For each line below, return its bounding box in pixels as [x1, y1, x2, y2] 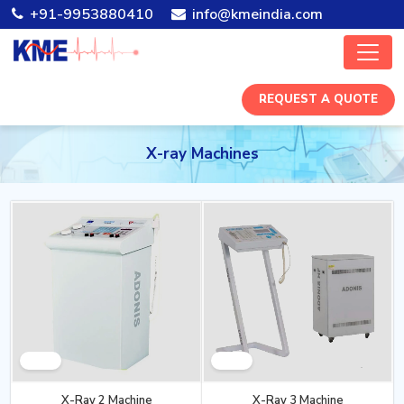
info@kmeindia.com [188, 5, 323, 24]
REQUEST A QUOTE [259, 90, 378, 107]
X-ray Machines [145, 142, 259, 164]
